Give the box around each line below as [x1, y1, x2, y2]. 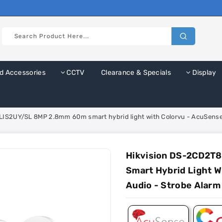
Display [190, 68, 217, 77]
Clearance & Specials [99, 68, 171, 77]
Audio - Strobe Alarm [126, 180, 221, 191]
